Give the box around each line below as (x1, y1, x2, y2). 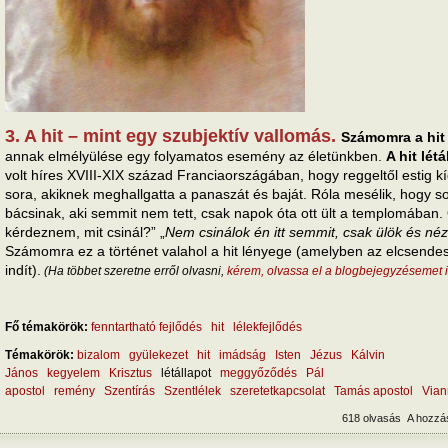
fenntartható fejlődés (91, 319, 202, 334)
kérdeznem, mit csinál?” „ (5, 223, 165, 240)
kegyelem (47, 365, 100, 380)
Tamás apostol (334, 383, 413, 398)
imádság (219, 347, 266, 362)
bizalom (77, 347, 120, 362)
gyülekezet (129, 347, 188, 362)
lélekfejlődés (233, 319, 302, 334)
